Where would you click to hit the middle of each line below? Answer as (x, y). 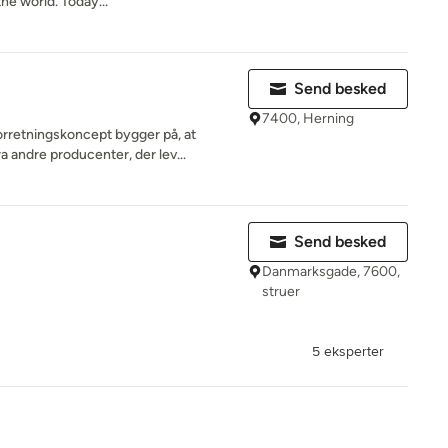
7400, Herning (308, 118)
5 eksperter (348, 351)
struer (281, 291)
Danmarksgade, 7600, (331, 271)
